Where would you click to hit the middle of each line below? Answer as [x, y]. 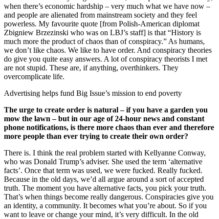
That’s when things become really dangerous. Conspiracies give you [109, 197]
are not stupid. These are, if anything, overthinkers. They [91, 67]
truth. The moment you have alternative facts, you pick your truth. [105, 188]
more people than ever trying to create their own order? [97, 136]
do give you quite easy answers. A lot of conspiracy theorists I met [106, 59]
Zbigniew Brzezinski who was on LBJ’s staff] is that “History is [102, 32]
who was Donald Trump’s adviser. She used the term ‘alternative [103, 161]
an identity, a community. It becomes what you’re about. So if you [105, 205]
